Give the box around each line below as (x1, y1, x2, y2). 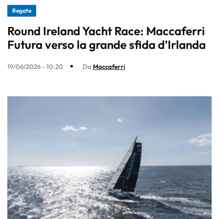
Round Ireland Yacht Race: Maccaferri (7, 23, 205, 38)
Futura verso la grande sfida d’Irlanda (7, 37, 206, 52)
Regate (12, 6, 31, 14)
